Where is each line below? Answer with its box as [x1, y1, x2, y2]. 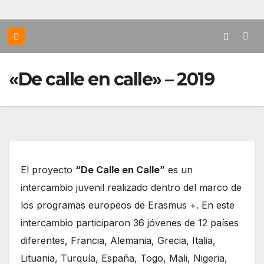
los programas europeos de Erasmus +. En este [21, 199, 235, 212]
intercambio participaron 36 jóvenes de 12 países [21, 217, 239, 229]
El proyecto [21, 164, 75, 176]
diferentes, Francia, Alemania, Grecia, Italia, [21, 235, 216, 247]
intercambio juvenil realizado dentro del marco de [21, 181, 242, 194]
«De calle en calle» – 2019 [9, 68, 214, 91]
